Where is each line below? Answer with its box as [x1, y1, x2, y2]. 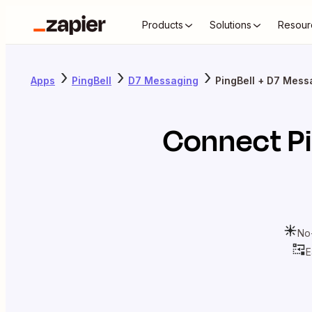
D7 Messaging [128, 74, 198, 86]
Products [142, 19, 183, 31]
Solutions [210, 19, 251, 31]
